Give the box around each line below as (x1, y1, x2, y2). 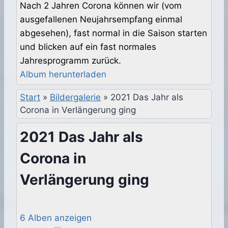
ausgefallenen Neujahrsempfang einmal (20, 14, 182, 25)
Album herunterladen (20, 69, 106, 80)
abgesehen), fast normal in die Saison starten (20, 28, 207, 39)
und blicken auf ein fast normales (20, 42, 156, 52)
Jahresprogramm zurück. (20, 55, 121, 66)
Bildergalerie (50, 92, 101, 103)
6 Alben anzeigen (20, 213, 92, 223)
